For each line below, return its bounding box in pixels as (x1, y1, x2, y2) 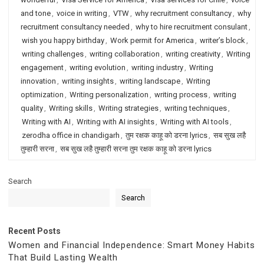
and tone (21, 9, 51, 18)
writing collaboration (90, 49, 160, 58)
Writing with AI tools (160, 117, 229, 126)
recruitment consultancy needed (21, 22, 130, 31)
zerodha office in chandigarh (22, 131, 120, 140)
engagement (21, 63, 64, 72)
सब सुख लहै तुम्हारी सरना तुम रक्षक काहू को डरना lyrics (60, 144, 212, 153)
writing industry (131, 63, 183, 72)
